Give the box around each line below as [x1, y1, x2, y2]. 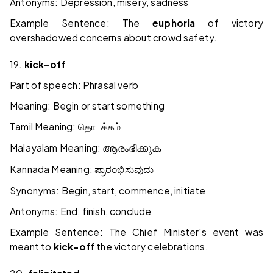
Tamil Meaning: [10, 121, 78, 133]
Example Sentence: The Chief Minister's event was [10, 226, 263, 238]
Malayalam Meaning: [10, 142, 103, 154]
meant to [10, 241, 54, 253]
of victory [195, 17, 263, 29]
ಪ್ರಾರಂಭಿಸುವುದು [94, 165, 154, 175]
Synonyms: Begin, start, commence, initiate [10, 185, 206, 197]
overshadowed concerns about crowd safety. [10, 32, 218, 44]
